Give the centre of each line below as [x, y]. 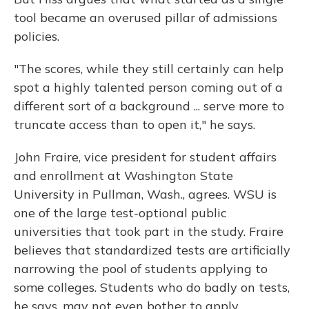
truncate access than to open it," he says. [134, 125]
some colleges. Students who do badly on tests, [152, 288]
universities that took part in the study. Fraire [149, 232]
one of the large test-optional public [120, 213]
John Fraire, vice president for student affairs [145, 157]
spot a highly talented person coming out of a [148, 88]
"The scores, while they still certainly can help [149, 69]
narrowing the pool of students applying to [141, 269]
